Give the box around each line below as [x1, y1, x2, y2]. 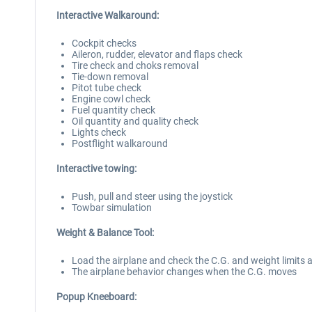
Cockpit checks [72, 38, 136, 49]
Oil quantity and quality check [72, 116, 198, 127]
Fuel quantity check [72, 104, 155, 116]
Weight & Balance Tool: [56, 227, 154, 238]
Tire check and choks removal [72, 60, 198, 71]
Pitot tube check [72, 82, 141, 93]
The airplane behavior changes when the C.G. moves [72, 266, 297, 277]
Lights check [72, 127, 126, 138]
